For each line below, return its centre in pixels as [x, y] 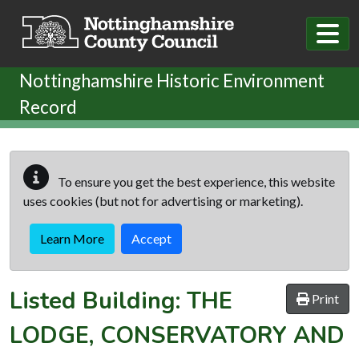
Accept [151, 238]
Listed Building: [98, 301]
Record [48, 107]
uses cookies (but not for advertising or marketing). [163, 200]
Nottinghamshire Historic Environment [172, 80]
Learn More [72, 238]
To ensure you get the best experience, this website [195, 181]
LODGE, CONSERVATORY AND [177, 335]
